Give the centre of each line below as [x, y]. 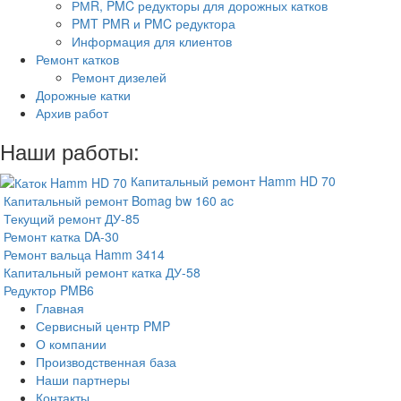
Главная [60, 308]
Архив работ [72, 112]
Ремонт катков [77, 59]
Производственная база [106, 362]
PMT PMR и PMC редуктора [154, 23]
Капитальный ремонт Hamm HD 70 [233, 180]
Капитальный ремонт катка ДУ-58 [102, 273]
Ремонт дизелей [119, 77]
